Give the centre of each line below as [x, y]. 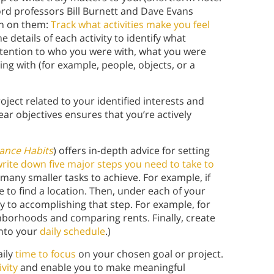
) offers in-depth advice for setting [131, 151]
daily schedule [72, 231]
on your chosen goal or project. [150, 254]
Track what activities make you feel [130, 25]
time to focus [46, 254]
